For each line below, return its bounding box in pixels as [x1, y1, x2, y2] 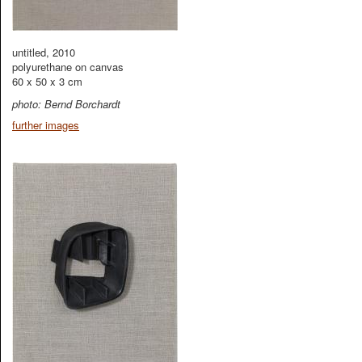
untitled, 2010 [12, 44, 75, 60]
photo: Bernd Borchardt [12, 96, 120, 112]
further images [12, 117, 79, 133]
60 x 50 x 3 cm [12, 74, 82, 89]
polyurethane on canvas [12, 59, 124, 74]
